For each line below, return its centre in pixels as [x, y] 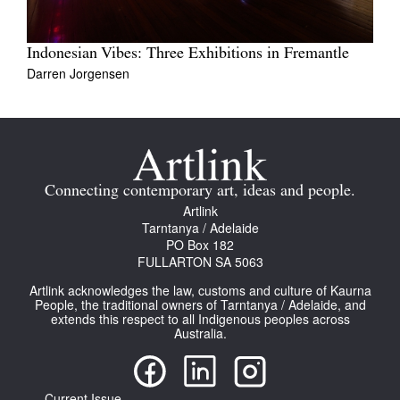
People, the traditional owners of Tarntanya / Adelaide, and [200, 305]
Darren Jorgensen [78, 74]
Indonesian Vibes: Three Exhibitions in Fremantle [188, 54]
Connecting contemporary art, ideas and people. [200, 192]
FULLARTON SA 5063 [200, 262]
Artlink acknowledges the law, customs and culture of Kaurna [200, 291]
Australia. [200, 333]
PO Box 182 [200, 245]
